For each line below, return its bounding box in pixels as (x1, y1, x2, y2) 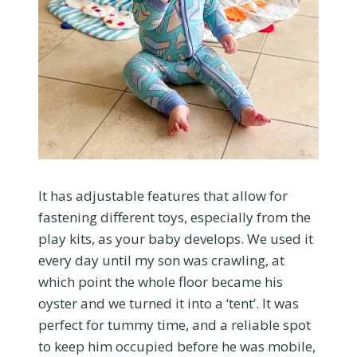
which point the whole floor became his (38, 272, 283, 291)
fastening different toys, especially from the (38, 207, 311, 226)
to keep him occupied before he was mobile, (38, 336, 316, 355)
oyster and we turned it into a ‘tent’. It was (38, 293, 299, 312)
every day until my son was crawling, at (38, 250, 284, 269)
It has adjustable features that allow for (38, 186, 288, 205)
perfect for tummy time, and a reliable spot (38, 315, 311, 334)
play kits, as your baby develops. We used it (38, 229, 313, 248)
